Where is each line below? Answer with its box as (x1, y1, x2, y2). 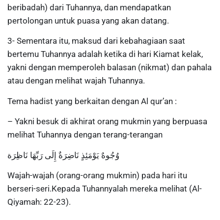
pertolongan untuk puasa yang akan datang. (7, 16, 169, 26)
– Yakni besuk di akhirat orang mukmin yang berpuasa (7, 116, 207, 127)
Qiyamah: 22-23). (7, 196, 71, 207)
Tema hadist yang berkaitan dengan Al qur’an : (7, 96, 177, 106)
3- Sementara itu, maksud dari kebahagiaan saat (7, 36, 185, 46)
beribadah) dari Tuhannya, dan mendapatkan (7, 2, 171, 13)
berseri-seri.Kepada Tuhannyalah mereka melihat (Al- (7, 183, 202, 193)
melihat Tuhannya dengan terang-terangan (7, 130, 163, 140)
